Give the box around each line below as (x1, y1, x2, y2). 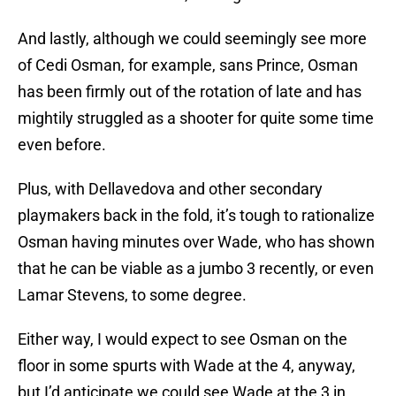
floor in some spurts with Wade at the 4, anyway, (18, 356, 355, 376)
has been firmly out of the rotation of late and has (18, 82, 362, 102)
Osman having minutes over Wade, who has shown (18, 232, 375, 252)
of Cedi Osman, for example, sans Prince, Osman (18, 56, 358, 75)
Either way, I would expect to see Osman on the (18, 330, 347, 349)
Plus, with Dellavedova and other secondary (18, 179, 323, 199)
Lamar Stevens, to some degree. (18, 286, 247, 305)
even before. (18, 135, 106, 155)
